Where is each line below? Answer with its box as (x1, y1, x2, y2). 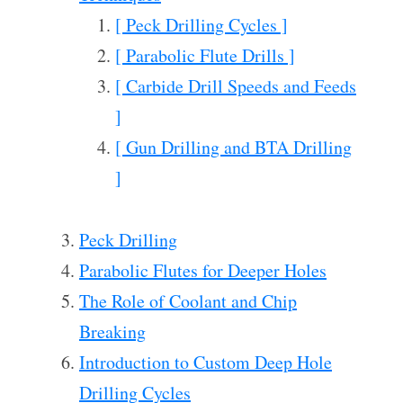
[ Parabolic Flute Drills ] (115, 43, 295, 67)
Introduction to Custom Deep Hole (79, 350, 332, 374)
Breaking (79, 319, 146, 344)
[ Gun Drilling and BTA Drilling (115, 135, 352, 159)
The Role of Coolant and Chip (79, 289, 297, 313)
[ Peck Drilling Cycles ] (115, 13, 288, 37)
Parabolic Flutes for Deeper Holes (79, 258, 327, 282)
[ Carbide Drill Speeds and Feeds (115, 74, 356, 98)
